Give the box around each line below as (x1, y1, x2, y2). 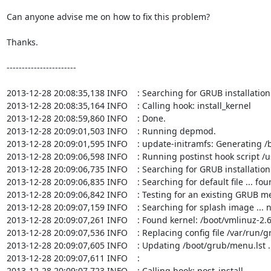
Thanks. (6, 36, 38, 48)
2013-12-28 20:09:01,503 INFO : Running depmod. (6, 125, 216, 137)
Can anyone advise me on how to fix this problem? (6, 10, 210, 22)
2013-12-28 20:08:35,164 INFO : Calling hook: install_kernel (6, 99, 251, 111)
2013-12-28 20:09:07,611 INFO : (6, 252, 142, 264)
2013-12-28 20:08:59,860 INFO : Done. (6, 112, 166, 124)
